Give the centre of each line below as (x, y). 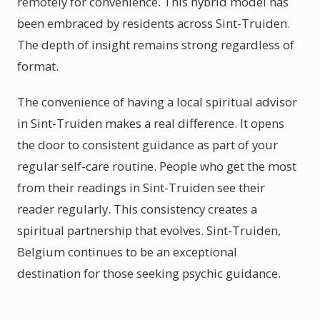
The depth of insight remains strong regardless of (156, 45)
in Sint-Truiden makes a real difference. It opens (151, 123)
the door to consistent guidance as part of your (147, 145)
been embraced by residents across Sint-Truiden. (154, 23)
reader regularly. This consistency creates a (137, 209)
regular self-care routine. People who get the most (157, 166)
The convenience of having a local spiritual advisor (157, 102)
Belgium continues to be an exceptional (127, 252)
